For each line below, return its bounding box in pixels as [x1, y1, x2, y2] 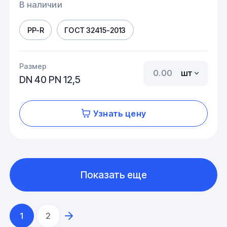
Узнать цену [93, 108, 146, 119]
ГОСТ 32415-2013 [64, 25, 126, 34]
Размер [19, 62, 47, 71]
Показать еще [80, 168, 147, 181]
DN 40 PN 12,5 [19, 73, 81, 86]
